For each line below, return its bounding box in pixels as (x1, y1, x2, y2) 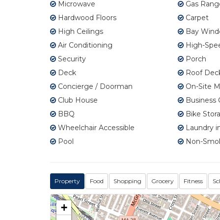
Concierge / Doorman (56, 82, 133, 91)
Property (55, 177, 80, 185)
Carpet (183, 13, 209, 23)
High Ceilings (56, 27, 103, 36)
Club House (56, 96, 98, 105)
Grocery (151, 177, 174, 185)
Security (56, 55, 86, 64)
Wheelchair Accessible (56, 123, 135, 133)
